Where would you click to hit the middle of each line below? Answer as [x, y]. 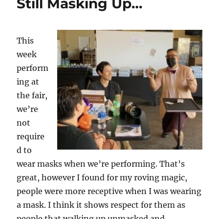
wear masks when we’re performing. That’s [101, 164]
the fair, [32, 95]
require [31, 136]
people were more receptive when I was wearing [109, 191]
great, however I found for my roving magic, [102, 177]
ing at [28, 82]
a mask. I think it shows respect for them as [101, 205]
